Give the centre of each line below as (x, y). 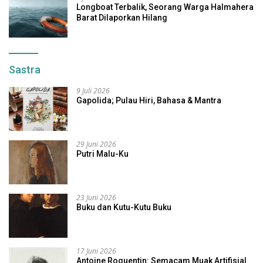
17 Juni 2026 (96, 251)
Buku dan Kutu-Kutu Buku (124, 208)
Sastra (25, 70)
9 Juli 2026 (93, 91)
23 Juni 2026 (96, 198)
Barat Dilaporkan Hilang (122, 18)
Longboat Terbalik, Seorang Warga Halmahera (165, 7)
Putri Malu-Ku (102, 154)
